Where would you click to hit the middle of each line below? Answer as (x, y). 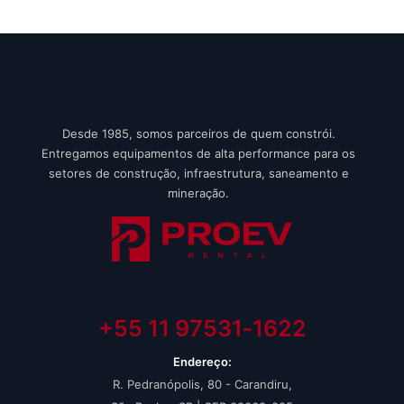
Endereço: (202, 362)
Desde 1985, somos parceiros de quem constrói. (198, 133)
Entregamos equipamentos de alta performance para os (199, 153)
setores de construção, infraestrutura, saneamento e (198, 173)
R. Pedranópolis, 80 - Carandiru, (202, 384)
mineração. (199, 193)
